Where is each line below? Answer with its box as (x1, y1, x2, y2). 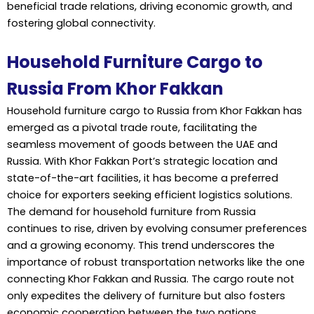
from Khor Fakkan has (189, 104, 302, 118)
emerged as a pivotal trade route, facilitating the (7, 121, 257, 135)
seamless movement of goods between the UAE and (7, 137, 278, 152)
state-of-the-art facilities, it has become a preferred (7, 171, 278, 186)
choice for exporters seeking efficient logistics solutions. (7, 188, 292, 203)
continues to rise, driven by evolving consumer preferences (7, 221, 307, 236)
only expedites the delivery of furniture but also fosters (7, 289, 285, 303)
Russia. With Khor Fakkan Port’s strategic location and (7, 154, 278, 169)
